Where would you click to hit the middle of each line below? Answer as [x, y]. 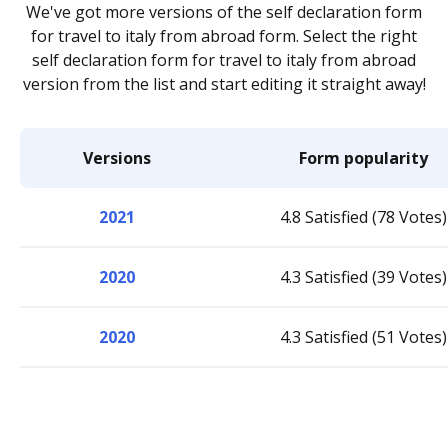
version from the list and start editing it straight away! [224, 84]
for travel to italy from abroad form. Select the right [224, 36]
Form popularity [363, 158]
